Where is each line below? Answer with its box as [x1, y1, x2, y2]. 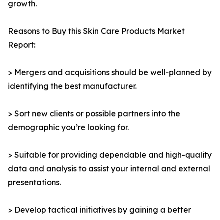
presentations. [8, 177, 61, 188]
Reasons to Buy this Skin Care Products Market [8, 26, 185, 36]
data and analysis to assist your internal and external [8, 164, 210, 174]
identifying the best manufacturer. [8, 81, 137, 91]
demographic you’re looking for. [8, 122, 129, 133]
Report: [8, 40, 35, 50]
